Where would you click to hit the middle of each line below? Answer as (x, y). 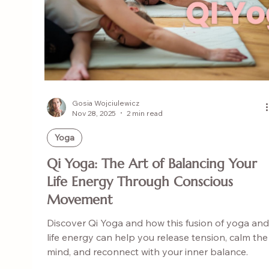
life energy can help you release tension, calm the (157, 237)
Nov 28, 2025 (94, 113)
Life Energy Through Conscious (140, 181)
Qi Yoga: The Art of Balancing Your (152, 163)
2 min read (144, 113)
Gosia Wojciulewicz (105, 103)
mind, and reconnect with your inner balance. (147, 251)
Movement (79, 199)
